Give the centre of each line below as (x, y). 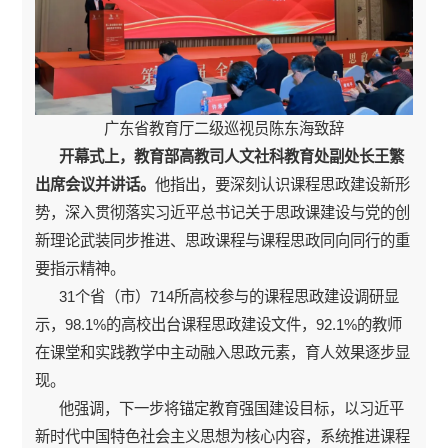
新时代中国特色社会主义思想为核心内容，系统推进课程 (223, 437)
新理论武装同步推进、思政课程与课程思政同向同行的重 (223, 241)
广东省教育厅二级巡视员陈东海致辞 (224, 129)
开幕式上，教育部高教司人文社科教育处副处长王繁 (220, 157)
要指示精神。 (80, 269)
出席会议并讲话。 (95, 185)
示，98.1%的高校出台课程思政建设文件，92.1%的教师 (219, 325)
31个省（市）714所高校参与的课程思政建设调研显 (217, 297)
